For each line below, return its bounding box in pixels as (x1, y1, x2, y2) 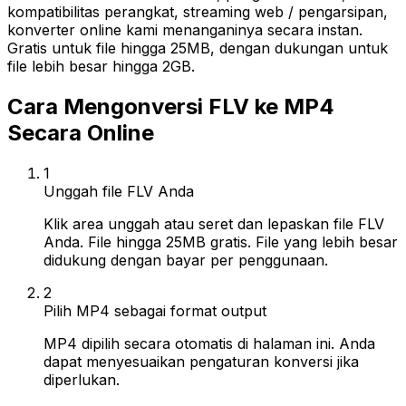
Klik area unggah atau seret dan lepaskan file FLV (43, 214, 384, 233)
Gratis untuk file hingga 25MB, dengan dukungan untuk (7, 39, 388, 57)
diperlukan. (43, 370, 120, 389)
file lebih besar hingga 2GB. (7, 57, 195, 75)
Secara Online (7, 119, 154, 146)
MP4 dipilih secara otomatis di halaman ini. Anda (43, 333, 375, 353)
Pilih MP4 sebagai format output (43, 301, 266, 320)
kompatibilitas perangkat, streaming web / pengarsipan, (7, 3, 388, 21)
